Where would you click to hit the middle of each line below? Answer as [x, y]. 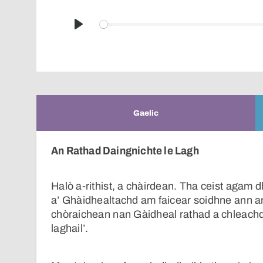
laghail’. [70, 229]
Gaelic [146, 113]
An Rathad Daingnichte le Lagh [125, 151]
